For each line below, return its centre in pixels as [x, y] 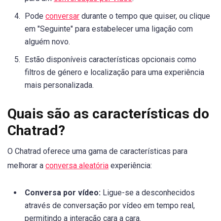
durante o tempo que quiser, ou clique [145, 16]
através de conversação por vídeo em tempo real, [110, 205]
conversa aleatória [77, 165]
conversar [62, 16]
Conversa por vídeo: [63, 192]
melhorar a [26, 165]
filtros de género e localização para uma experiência [114, 72]
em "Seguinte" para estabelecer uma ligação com [109, 29]
